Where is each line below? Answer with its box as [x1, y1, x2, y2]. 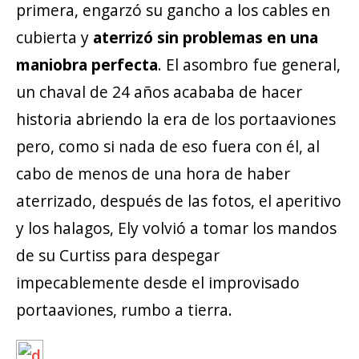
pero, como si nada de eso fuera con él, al [16, 135, 320, 157]
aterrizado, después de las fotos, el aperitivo [16, 189, 341, 212]
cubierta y [16, 26, 93, 48]
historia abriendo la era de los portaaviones [16, 107, 336, 130]
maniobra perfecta [16, 53, 158, 75]
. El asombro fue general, [158, 53, 341, 75]
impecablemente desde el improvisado [16, 271, 300, 293]
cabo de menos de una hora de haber [16, 162, 290, 184]
